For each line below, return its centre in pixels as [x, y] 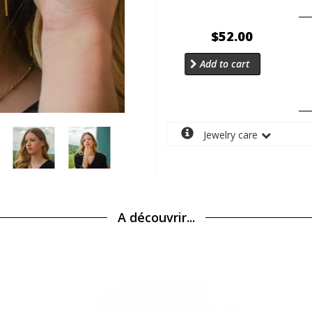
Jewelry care [229, 135]
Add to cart [223, 64]
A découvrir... [156, 217]
